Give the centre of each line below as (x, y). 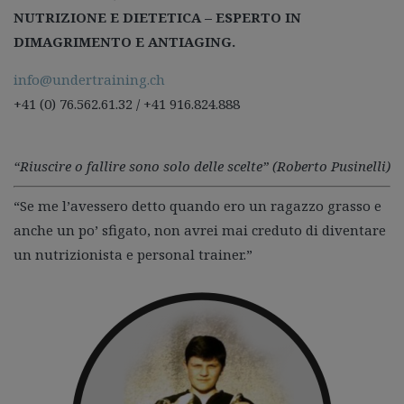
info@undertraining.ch (89, 79)
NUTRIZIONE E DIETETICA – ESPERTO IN (157, 17)
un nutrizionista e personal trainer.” (133, 254)
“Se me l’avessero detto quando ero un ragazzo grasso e (197, 206)
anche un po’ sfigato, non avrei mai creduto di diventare (200, 230)
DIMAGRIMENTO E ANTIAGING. (124, 41)
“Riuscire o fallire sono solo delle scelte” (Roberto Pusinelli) (202, 166)
